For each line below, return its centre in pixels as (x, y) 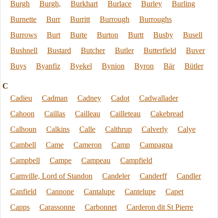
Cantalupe (99, 191)
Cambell (23, 145)
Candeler (116, 176)
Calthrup (118, 129)
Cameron (88, 145)
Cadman (55, 98)
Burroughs (155, 19)
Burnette (23, 19)
